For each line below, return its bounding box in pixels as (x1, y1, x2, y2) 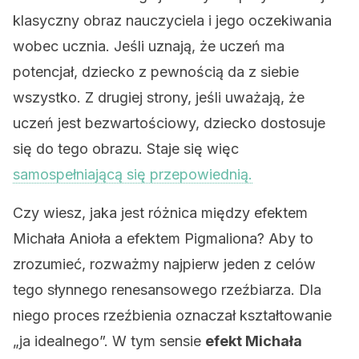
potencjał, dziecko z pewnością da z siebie (13, 63, 299, 80)
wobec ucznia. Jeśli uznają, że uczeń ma (13, 38, 284, 54)
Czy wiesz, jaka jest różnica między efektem (13, 204, 308, 221)
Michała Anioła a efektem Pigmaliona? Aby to (13, 230, 313, 247)
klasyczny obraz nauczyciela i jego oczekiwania (13, 12, 332, 29)
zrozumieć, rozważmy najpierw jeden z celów (13, 256, 316, 272)
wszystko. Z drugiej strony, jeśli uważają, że (13, 89, 305, 106)
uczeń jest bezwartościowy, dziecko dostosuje (13, 115, 325, 131)
